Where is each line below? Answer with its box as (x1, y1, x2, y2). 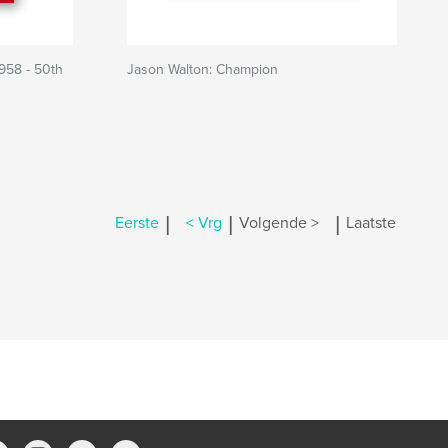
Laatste (346, 213, 396, 234)
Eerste (115, 213, 159, 234)
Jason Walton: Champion (127, 61, 278, 78)
